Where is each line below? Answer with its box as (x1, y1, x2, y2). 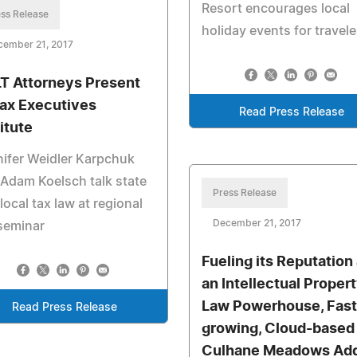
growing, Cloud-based (201, 322, 355, 336)
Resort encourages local (201, 2, 350, 15)
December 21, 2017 (212, 218, 301, 228)
